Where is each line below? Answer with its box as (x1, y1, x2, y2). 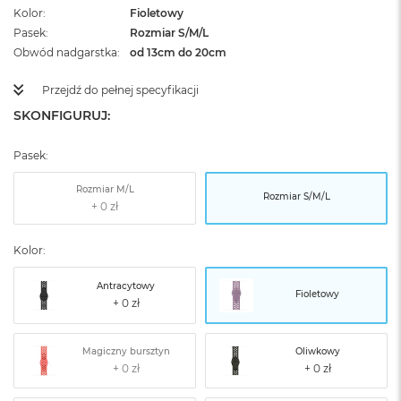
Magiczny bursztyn (81, 346, 170, 357)
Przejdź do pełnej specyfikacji (42, 83, 199, 97)
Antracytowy (97, 280, 155, 292)
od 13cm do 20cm (130, 46, 226, 59)
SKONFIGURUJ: (13, 107, 110, 124)
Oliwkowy (294, 346, 340, 357)
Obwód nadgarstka (13, 46, 117, 59)
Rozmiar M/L (75, 183, 134, 195)
